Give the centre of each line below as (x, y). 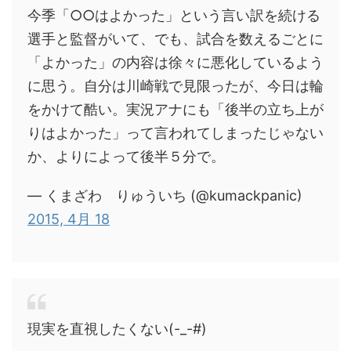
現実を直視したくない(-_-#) (117, 328)
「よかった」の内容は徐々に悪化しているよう (175, 62)
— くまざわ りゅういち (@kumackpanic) (165, 195)
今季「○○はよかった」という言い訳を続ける (174, 15)
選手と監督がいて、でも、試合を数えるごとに (175, 38)
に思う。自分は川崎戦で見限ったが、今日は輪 (175, 85)
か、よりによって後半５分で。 (126, 156)
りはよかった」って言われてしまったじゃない (175, 132)
